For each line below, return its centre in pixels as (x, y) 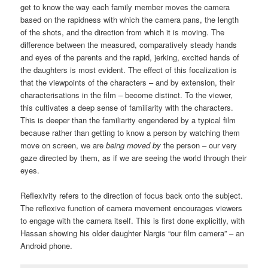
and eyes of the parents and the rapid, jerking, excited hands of (130, 57)
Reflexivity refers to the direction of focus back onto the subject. (132, 196)
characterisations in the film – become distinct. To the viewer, (127, 95)
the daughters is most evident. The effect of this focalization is (129, 69)
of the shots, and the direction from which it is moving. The (123, 32)
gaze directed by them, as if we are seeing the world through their (134, 157)
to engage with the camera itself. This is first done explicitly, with (133, 221)
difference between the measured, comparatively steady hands (129, 44)
